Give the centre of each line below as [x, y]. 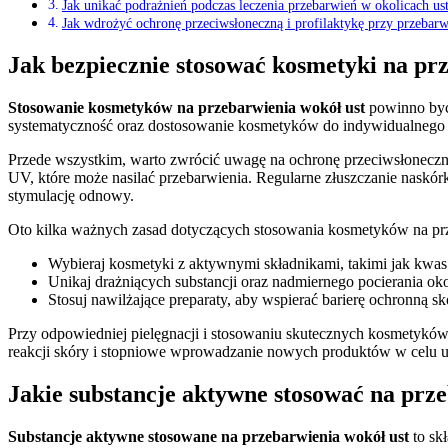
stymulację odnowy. [71, 196]
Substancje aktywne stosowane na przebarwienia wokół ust [208, 436]
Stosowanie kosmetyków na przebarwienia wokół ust [186, 108]
